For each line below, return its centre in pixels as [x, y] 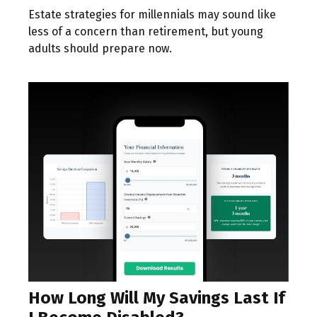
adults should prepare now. [100, 49]
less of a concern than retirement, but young [146, 32]
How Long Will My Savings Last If [157, 298]
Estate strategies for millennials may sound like [152, 15]
